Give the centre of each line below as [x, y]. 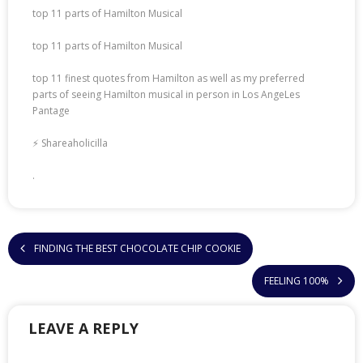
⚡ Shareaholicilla [70, 143]
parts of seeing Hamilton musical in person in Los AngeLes [166, 94]
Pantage [51, 111]
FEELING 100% [297, 281]
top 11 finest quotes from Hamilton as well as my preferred [169, 78]
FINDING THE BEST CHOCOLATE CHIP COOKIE [137, 248]
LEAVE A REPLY [83, 328]
